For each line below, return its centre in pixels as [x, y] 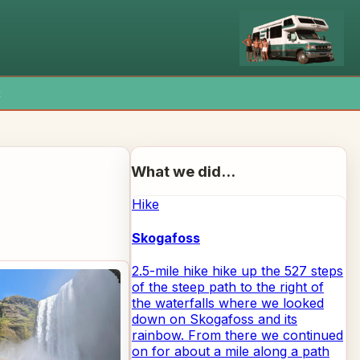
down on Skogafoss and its [215, 319]
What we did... [183, 171]
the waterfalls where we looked [228, 303]
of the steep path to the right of [228, 286]
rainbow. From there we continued [237, 335]
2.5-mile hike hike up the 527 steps [237, 270]
